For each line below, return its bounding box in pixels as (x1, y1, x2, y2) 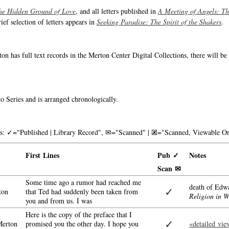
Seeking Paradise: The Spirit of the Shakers (97, 17, 221, 27)
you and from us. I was (26, 196, 92, 205)
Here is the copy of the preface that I (26, 210, 132, 219)
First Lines (26, 150, 59, 161)
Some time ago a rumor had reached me (26, 177, 141, 187)
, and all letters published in (76, 6, 158, 16)
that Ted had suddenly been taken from (26, 187, 138, 196)
